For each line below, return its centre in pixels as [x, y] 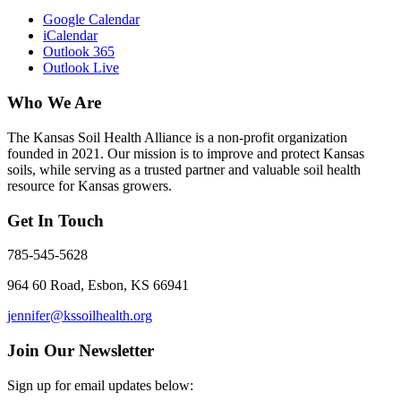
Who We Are [54, 103]
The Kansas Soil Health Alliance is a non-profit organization [177, 137]
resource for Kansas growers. [90, 185]
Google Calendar [91, 20]
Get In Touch [55, 220]
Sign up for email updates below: [100, 385]
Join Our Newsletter [81, 351]
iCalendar [70, 36]
